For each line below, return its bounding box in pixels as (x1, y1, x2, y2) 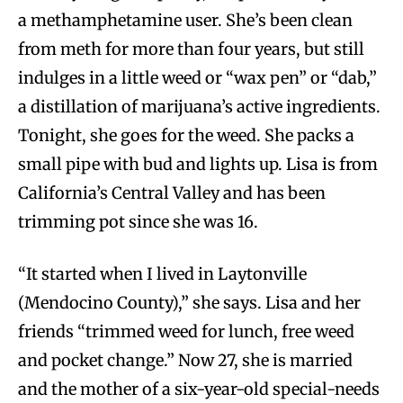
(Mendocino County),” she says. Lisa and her (18, 292, 361, 314)
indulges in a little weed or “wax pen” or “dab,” (18, 67, 377, 89)
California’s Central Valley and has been (18, 183, 326, 204)
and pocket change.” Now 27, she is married (18, 350, 353, 372)
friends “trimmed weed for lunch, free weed (18, 321, 354, 343)
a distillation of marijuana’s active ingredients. (18, 96, 381, 118)
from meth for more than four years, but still (18, 39, 364, 60)
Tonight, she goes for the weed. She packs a (18, 125, 354, 147)
